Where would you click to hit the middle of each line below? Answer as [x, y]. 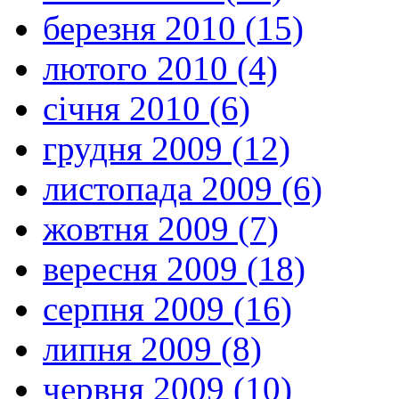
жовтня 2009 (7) [161, 228]
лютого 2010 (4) [160, 68]
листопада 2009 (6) [183, 188]
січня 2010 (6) [147, 108]
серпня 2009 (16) [167, 308]
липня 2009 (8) [152, 348]
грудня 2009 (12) [167, 148]
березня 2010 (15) [173, 28]
